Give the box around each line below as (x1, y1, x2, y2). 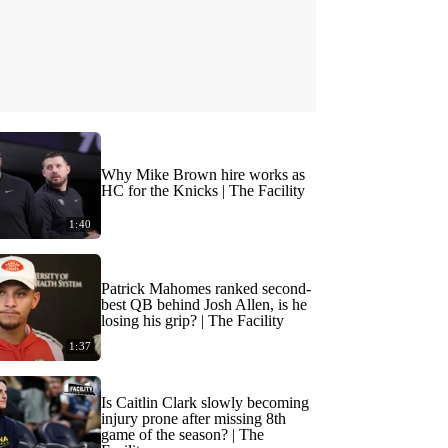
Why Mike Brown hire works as (101, 166, 305, 183)
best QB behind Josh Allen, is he (101, 296, 307, 313)
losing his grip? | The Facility (101, 312, 284, 329)
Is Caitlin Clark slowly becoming (101, 394, 309, 411)
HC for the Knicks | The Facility (101, 182, 305, 199)
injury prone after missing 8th (101, 410, 286, 427)
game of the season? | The (101, 426, 264, 443)
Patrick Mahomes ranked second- (101, 280, 311, 297)
